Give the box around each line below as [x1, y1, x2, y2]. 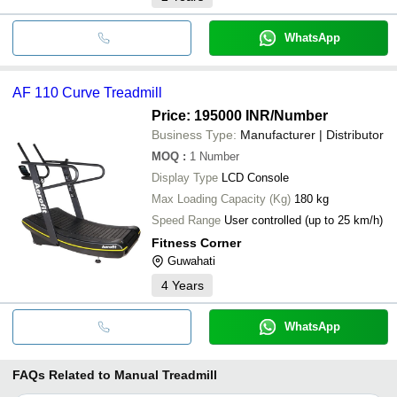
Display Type [152, 170, 218, 184]
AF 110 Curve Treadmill [12, 84, 162, 100]
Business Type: [152, 127, 237, 142]
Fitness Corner [152, 235, 241, 250]
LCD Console [222, 170, 289, 184]
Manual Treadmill [114, 367, 217, 382]
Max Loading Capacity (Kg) [152, 191, 291, 206]
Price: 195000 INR [152, 107, 270, 123]
